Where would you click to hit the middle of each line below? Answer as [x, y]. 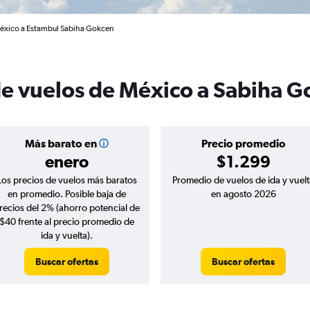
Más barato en [61, 143]
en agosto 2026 [243, 194]
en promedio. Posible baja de [67, 194]
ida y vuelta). [67, 235]
